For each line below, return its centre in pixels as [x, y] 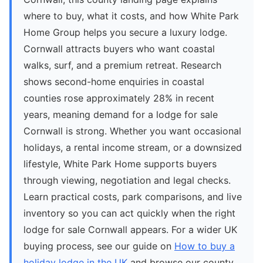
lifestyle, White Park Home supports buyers [120, 164]
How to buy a [205, 246]
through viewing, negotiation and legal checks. [127, 181]
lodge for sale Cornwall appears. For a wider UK [130, 230]
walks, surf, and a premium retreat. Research [122, 65]
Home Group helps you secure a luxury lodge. [125, 33]
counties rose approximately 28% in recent [119, 98]
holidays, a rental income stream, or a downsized [133, 148]
